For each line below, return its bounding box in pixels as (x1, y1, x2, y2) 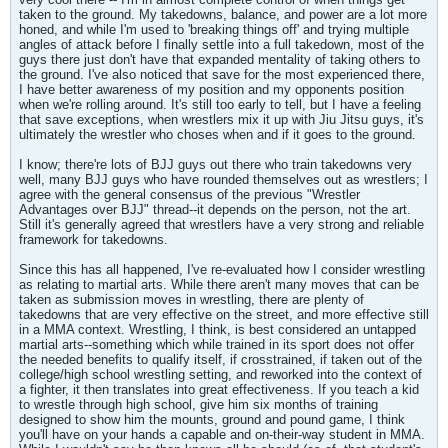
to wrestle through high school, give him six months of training (19, 397, 378, 412)
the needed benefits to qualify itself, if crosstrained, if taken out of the (19, 352, 422, 367)
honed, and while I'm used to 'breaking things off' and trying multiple (19, 22, 409, 37)
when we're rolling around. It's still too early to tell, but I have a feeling (19, 97, 421, 112)
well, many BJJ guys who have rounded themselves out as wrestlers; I (19, 172, 428, 187)
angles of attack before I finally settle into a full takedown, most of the (19, 37, 424, 52)
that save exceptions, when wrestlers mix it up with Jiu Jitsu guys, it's (19, 112, 424, 127)
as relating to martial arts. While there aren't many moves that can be (19, 277, 419, 292)
